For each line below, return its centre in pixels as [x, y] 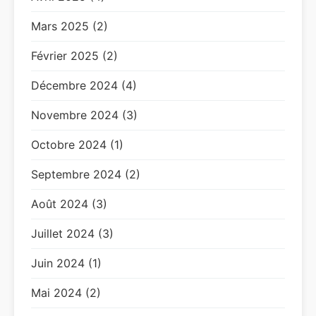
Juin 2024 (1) [66, 263]
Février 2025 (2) [74, 56]
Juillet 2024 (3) [72, 233]
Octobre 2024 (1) [77, 145]
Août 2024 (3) [69, 204]
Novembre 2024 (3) [84, 115]
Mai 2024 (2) [66, 293]
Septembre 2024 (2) [86, 174]
